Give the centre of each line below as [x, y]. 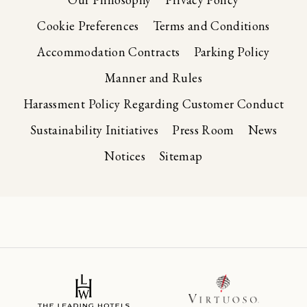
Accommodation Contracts [109, 51]
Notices [125, 156]
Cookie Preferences [88, 25]
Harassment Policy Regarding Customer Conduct [153, 103]
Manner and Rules [153, 77]
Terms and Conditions [211, 25]
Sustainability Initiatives [94, 130]
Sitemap [181, 156]
